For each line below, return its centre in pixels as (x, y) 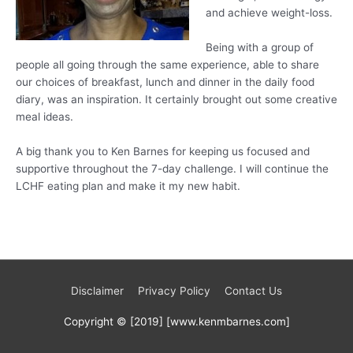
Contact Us (253, 290)
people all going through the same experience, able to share (167, 65)
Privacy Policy (174, 290)
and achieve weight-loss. (269, 13)
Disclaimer (98, 290)
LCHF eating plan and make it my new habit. (128, 186)
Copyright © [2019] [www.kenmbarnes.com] (176, 321)
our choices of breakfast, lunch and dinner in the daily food (165, 82)
